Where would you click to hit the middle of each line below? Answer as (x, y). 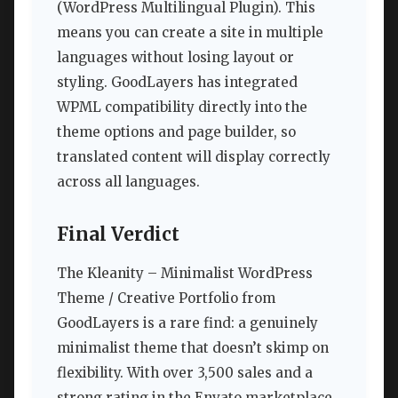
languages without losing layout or (175, 58)
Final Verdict (118, 234)
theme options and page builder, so (176, 132)
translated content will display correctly (194, 157)
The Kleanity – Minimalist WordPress (185, 274)
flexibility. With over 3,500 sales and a (185, 373)
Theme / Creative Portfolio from (166, 298)
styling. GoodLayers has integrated (177, 83)
